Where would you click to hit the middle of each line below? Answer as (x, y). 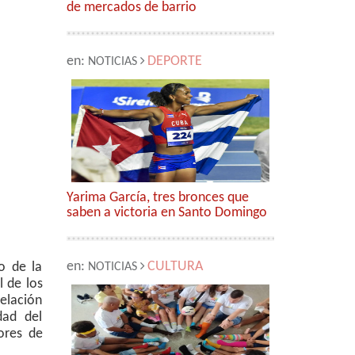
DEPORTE (174, 61)
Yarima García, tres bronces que (157, 198)
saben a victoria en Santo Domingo (166, 213)
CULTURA (175, 267)
